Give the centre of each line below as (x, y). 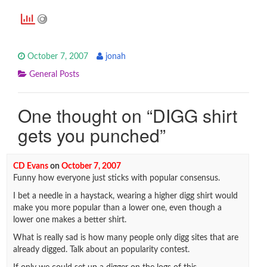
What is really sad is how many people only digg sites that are (125, 238)
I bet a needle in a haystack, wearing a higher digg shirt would (125, 196)
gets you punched (89, 135)
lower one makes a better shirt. (69, 220)
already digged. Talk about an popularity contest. (101, 250)
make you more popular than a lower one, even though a (117, 208)
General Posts (54, 74)
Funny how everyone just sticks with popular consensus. (116, 178)
